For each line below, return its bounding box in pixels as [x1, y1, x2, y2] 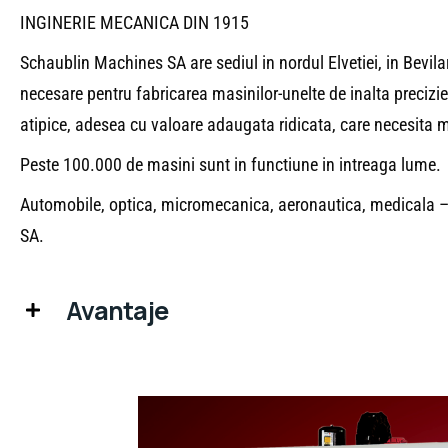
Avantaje [66, 292, 168, 328]
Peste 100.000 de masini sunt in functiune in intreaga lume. [20, 153, 441, 175]
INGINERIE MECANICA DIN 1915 [20, 11, 249, 33]
